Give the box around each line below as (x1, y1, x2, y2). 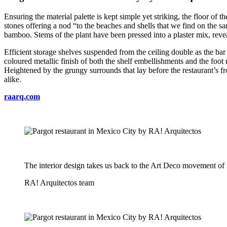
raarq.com (4, 92, 40, 101)
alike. (4, 74, 21, 84)
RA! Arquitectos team (24, 178, 94, 187)
